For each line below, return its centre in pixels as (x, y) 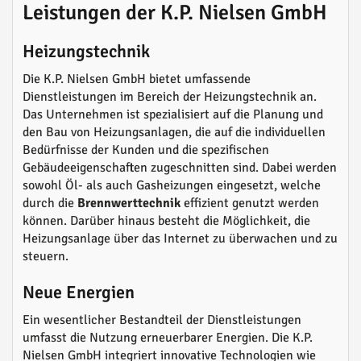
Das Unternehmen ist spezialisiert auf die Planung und (173, 115)
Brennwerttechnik (129, 203)
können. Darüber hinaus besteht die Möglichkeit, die (166, 221)
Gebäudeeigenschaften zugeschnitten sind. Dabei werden (180, 168)
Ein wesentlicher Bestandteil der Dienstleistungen (162, 320)
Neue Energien (79, 293)
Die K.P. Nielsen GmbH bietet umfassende (137, 79)
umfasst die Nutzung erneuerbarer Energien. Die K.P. (168, 338)
